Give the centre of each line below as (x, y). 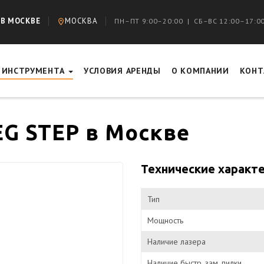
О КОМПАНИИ (200, 71)
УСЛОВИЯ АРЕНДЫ (122, 71)
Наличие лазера (176, 242)
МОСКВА (81, 21)
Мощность (165, 220)
